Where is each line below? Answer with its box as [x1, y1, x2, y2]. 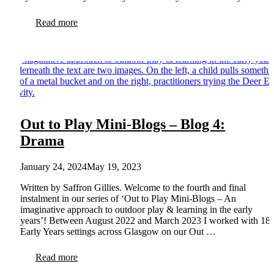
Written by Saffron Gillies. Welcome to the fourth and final [20, 182, 246, 193]
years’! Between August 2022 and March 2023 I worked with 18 [20, 215, 270, 226]
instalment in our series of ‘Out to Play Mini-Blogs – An [20, 193, 236, 204]
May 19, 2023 [87, 161, 141, 172]
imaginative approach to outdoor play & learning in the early [20, 204, 253, 215]
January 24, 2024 [20, 161, 87, 172]
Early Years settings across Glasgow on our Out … [20, 226, 216, 237]
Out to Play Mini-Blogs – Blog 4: [20, 116, 225, 133]
